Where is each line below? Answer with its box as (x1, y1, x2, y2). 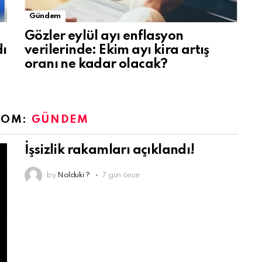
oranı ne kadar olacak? (25, 58, 168, 71)
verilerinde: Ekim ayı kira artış (25, 44, 209, 57)
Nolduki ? (57, 171, 90, 179)
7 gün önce (102, 171, 140, 179)
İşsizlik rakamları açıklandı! (25, 144, 195, 157)
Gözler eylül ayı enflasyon (25, 30, 184, 43)
